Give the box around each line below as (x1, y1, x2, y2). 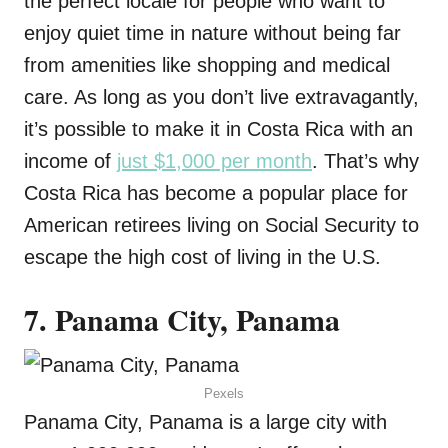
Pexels (204, 386, 244, 402)
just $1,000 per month (117, 150, 312, 173)
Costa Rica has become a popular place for (24, 182, 408, 205)
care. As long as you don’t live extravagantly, (24, 86, 419, 109)
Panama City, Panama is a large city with (24, 411, 387, 434)
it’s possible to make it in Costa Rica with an (24, 118, 413, 141)
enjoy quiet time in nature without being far (24, 22, 401, 45)
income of (24, 150, 117, 173)
